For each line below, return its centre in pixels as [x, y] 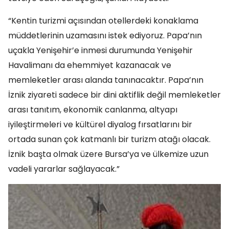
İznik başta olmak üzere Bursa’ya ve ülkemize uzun [108, 154]
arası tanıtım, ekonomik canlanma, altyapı [93, 110]
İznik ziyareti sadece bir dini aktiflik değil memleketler [114, 95]
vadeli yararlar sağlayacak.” [64, 169]
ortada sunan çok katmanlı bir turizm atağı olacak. [109, 140]
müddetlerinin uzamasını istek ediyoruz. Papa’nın [105, 36]
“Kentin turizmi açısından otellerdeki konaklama [103, 21]
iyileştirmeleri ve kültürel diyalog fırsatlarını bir [100, 125]
